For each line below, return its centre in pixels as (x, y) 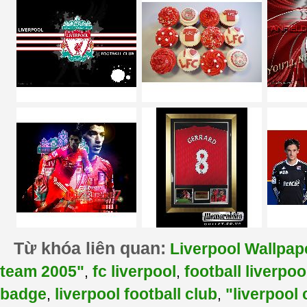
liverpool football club (136, 294)
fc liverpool (134, 271)
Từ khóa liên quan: (90, 248)
